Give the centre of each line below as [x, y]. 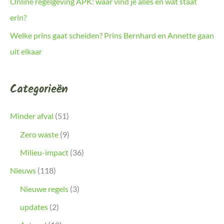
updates [34, 207]
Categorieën [39, 90]
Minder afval [32, 116]
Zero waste [39, 134]
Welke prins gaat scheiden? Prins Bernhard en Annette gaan [112, 35]
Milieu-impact [44, 152]
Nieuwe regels [44, 189]
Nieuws [23, 170]
